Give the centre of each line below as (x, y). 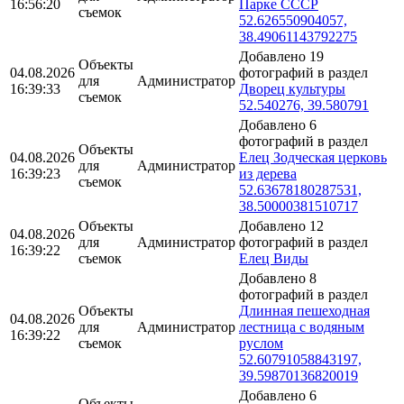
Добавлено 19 (281, 56)
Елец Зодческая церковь (313, 157)
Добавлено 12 (281, 225)
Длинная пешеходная (304, 310)
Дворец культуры (292, 88)
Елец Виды (274, 258)
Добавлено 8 (278, 278)
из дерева (268, 173)
